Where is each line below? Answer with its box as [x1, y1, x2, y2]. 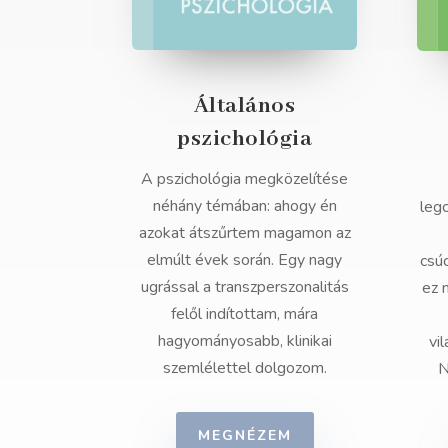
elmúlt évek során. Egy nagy [147, 249, 343, 272]
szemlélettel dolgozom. [162, 357, 327, 380]
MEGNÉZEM [197, 426, 292, 446]
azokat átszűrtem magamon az [138, 222, 351, 245]
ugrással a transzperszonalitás [140, 276, 349, 299]
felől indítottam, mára [171, 303, 319, 326]
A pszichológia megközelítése [141, 168, 349, 191]
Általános [193, 92, 296, 121]
